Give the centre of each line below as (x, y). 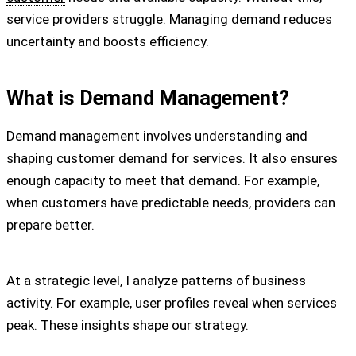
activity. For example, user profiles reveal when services (172, 303)
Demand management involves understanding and (157, 135)
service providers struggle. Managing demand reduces (169, 19)
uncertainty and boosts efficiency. (108, 42)
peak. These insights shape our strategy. (128, 325)
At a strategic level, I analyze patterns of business (156, 281)
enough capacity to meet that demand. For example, (163, 180)
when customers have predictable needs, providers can (171, 202)
